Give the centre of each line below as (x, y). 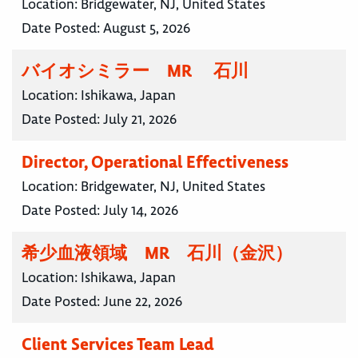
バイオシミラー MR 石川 (135, 71)
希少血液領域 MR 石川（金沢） (157, 253)
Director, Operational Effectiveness (155, 162)
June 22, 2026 (143, 302)
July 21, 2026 (140, 119)
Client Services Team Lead (118, 344)
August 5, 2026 (147, 28)
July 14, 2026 (141, 211)
